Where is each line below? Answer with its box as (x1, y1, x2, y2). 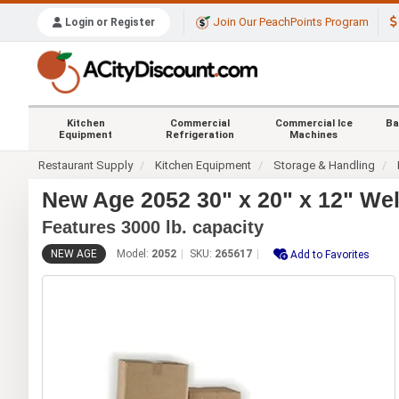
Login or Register (62, 16, 155, 29)
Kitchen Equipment (155, 158, 252, 172)
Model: (117, 247, 151, 260)
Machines (289, 128, 338, 141)
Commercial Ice (274, 117, 353, 129)
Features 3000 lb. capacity (42, 216, 264, 237)
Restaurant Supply (38, 158, 134, 172)
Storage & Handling (273, 158, 376, 172)
